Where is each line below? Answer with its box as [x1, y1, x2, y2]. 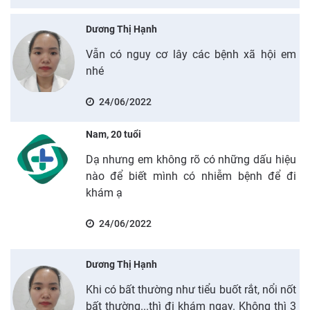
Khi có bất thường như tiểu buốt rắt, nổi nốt [85, 282, 296, 296]
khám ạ [85, 185, 122, 199]
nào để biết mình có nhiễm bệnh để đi [85, 169, 296, 183]
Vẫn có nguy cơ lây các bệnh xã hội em [85, 47, 296, 61]
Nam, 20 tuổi [85, 128, 141, 140]
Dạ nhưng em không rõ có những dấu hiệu [85, 152, 296, 166]
